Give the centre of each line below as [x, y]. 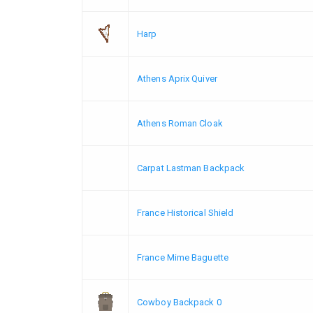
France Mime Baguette [183, 257]
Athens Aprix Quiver [177, 78]
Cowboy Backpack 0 [179, 302]
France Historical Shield [185, 212]
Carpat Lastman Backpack [191, 168]
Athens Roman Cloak [180, 123]
